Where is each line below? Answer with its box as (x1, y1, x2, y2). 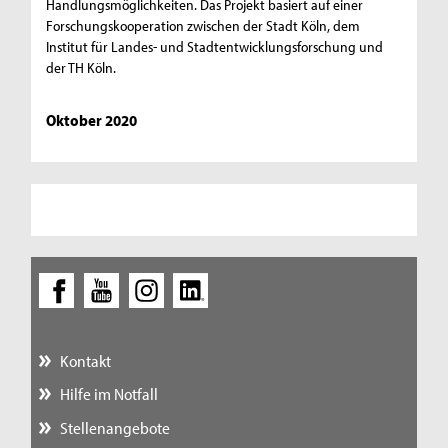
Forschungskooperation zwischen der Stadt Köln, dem (46, 15, 361, 35)
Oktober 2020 (46, 109, 138, 130)
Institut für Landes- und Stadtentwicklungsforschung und (46, 36, 384, 56)
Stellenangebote (59, 416, 170, 438)
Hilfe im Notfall (59, 383, 158, 405)
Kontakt (59, 350, 111, 372)
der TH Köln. (46, 57, 117, 77)
